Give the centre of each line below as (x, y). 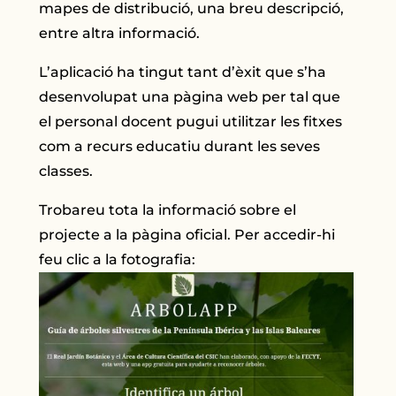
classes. (66, 171)
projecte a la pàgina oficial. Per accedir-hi (187, 235)
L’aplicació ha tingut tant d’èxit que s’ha (183, 72)
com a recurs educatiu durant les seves (180, 147)
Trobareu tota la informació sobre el (168, 210)
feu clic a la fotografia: (118, 260)
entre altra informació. (120, 34)
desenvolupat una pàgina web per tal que (190, 97)
